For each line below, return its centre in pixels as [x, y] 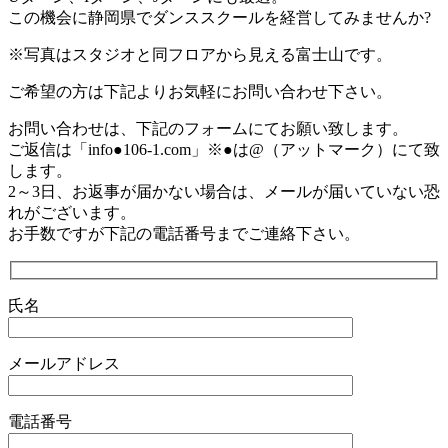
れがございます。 [72, 212]
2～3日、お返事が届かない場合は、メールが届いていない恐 [224, 191]
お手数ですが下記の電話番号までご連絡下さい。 [184, 233]
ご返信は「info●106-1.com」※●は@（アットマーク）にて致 [224, 149]
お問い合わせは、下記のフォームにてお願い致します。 [208, 128]
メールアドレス [64, 364]
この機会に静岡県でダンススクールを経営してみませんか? [219, 17]
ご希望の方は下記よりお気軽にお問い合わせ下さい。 [200, 91]
